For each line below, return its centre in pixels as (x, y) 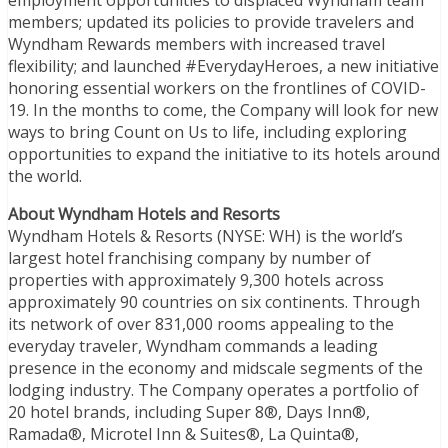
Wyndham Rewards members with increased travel (196, 43)
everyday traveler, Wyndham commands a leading (193, 345)
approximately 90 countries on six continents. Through (214, 301)
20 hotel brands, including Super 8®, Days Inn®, (189, 411)
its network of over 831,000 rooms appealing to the (201, 323)
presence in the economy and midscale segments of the (215, 367)
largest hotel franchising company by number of (189, 257)
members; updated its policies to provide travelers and (211, 21)
